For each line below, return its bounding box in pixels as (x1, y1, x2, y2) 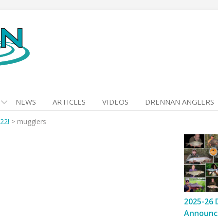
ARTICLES (53, 97, 86, 107)
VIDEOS (102, 97, 128, 107)
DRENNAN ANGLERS (145, 97, 214, 107)
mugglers (17, 117, 46, 126)
